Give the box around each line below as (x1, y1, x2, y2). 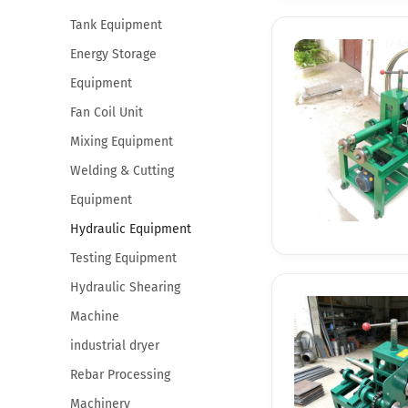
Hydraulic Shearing (69, 279, 180, 295)
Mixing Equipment (69, 133, 173, 149)
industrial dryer (69, 337, 159, 353)
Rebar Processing (69, 366, 170, 382)
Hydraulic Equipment (69, 220, 191, 237)
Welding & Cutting (69, 162, 174, 178)
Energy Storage (69, 46, 157, 62)
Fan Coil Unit (69, 104, 143, 120)
